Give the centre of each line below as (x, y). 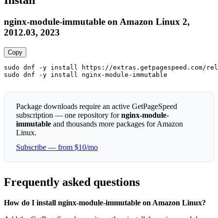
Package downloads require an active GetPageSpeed (97, 107)
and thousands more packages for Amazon (117, 124)
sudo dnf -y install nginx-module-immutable (86, 75)
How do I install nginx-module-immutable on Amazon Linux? (105, 202)
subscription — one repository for (69, 115)
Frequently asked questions (72, 182)
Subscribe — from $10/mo (57, 147)
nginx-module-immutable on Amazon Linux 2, (97, 22)
